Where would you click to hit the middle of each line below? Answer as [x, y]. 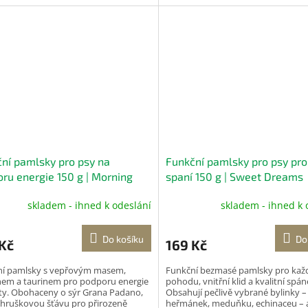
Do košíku [123, 239]
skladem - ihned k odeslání [89, 205]
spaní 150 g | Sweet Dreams [234, 177]
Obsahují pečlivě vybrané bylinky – [236, 293]
